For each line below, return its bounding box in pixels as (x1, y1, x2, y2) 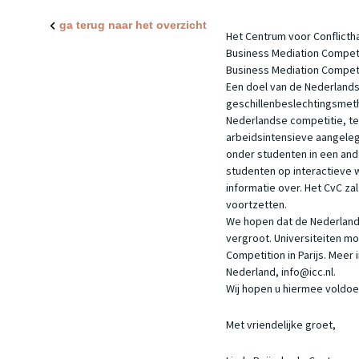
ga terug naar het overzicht (59, 18, 207, 31)
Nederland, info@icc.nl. (226, 264, 336, 279)
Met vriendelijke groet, (226, 317, 336, 332)
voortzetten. (226, 197, 287, 212)
